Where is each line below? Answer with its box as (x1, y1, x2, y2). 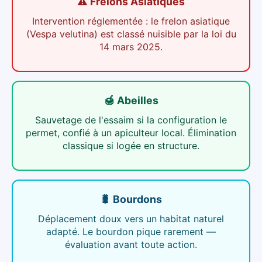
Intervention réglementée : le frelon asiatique (32, 15, 230, 27)
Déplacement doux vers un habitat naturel (38, 213, 224, 225)
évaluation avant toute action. (65, 239, 197, 251)
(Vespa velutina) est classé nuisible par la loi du (26, 28, 236, 40)
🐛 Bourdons (100, 193, 162, 206)
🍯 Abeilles (104, 94, 158, 107)
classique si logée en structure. (63, 140, 199, 152)
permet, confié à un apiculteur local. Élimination (26, 127, 236, 139)
